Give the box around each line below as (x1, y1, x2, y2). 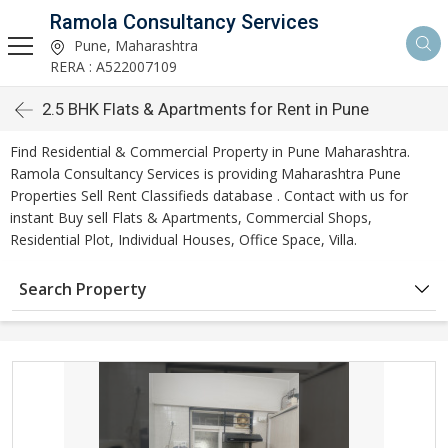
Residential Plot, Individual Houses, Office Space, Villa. (10, 230, 357, 249)
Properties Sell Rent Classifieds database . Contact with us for (10, 186, 408, 205)
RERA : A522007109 (50, 57, 177, 76)
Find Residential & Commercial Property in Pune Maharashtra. (10, 142, 410, 161)
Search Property (19, 278, 147, 300)
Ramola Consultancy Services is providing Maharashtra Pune (10, 164, 401, 183)
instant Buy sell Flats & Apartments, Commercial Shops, (10, 208, 372, 227)
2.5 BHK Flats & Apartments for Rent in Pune (42, 99, 369, 119)
